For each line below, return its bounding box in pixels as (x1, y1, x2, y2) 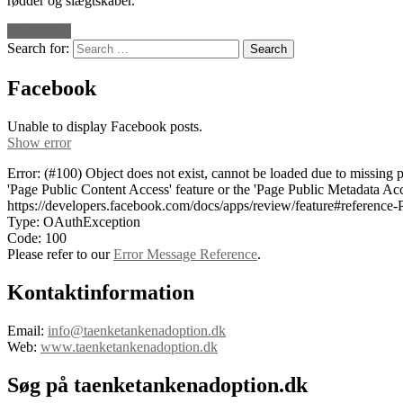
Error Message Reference (113, 246, 257, 262)
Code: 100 (7, 229, 67, 246)
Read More (7, 23, 71, 40)
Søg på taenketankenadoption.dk (7, 372, 308, 397)
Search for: (7, 40, 69, 57)
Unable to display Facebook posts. (7, 118, 202, 134)
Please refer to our (7, 246, 113, 262)
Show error (7, 134, 71, 150)
